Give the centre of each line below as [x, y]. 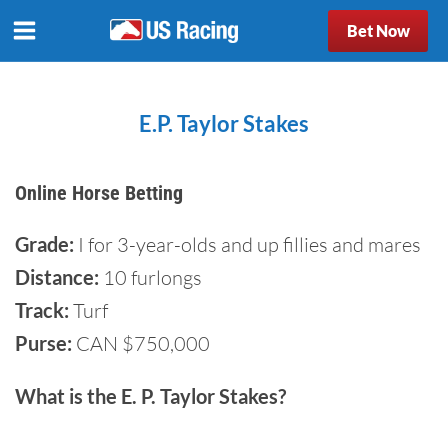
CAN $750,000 [141, 343]
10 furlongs [150, 277]
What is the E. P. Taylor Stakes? [150, 396]
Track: [42, 310]
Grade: [44, 244]
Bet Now [378, 30]
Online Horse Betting [99, 193]
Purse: [43, 343]
